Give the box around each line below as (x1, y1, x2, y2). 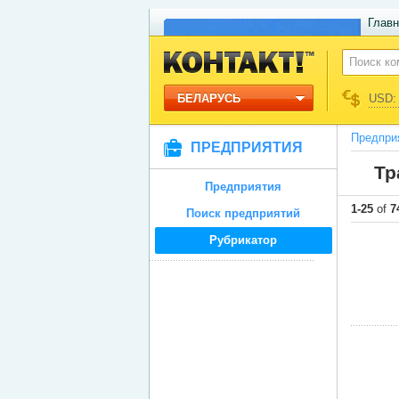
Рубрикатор (209, 233, 277, 247)
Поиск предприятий (186, 207, 300, 220)
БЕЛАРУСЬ (176, 92, 240, 105)
